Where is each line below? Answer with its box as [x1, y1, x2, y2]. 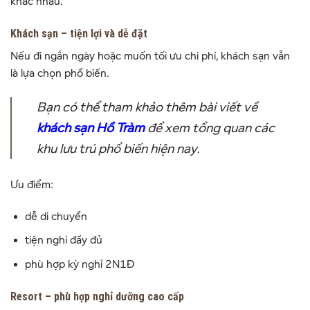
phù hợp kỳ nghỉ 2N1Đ [24, 257, 134, 271]
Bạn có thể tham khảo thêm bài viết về [37, 99, 257, 115]
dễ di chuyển [24, 210, 87, 223]
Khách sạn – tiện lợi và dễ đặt [10, 27, 147, 41]
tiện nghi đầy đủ [24, 234, 102, 247]
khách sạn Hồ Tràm [37, 120, 145, 136]
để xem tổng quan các [145, 120, 275, 136]
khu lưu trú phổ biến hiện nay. [37, 140, 200, 156]
